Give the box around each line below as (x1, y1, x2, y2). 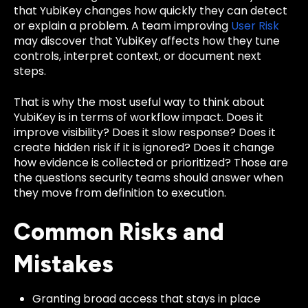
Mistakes (14, 250, 113, 278)
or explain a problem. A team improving (14, 18, 231, 34)
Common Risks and (14, 217, 224, 246)
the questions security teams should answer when (14, 169, 283, 186)
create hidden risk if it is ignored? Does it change (14, 139, 274, 155)
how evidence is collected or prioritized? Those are (14, 154, 288, 170)
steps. (14, 63, 46, 80)
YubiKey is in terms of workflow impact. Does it (14, 109, 263, 125)
